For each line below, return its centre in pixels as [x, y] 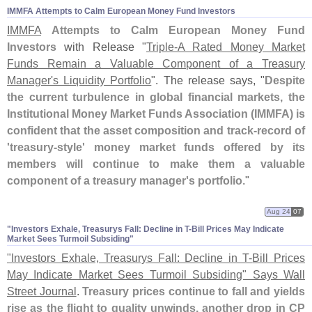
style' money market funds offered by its [181, 147]
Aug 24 [279, 211]
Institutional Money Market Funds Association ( [131, 114]
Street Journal [42, 291]
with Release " [101, 47]
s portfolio [216, 181]
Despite [285, 80]
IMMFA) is [280, 114]
